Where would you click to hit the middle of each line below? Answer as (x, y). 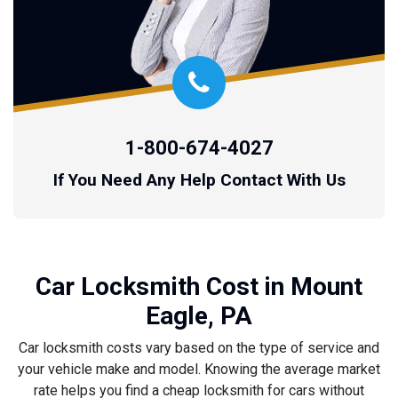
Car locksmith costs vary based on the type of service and (199, 347)
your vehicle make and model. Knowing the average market (199, 369)
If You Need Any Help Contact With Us (199, 179)
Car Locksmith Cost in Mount (199, 286)
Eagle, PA (199, 315)
